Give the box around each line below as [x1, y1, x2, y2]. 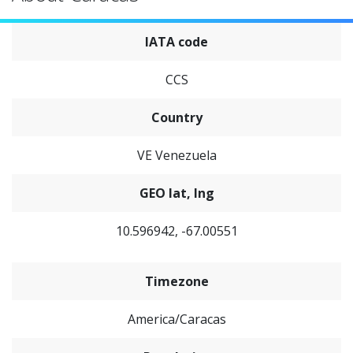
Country [150, 109, 203, 126]
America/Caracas [127, 310, 226, 328]
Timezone [144, 273, 209, 290]
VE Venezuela [136, 147, 217, 164]
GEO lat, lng [139, 184, 214, 202]
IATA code [145, 33, 208, 50]
